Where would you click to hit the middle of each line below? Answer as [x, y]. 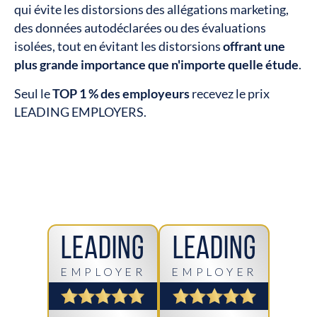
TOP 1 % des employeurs [121, 94]
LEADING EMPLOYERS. [80, 113]
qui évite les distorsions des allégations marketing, [151, 9]
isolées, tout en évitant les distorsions [118, 46]
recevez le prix [229, 94]
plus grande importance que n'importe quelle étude [156, 64]
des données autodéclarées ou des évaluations [140, 28]
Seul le [33, 94]
